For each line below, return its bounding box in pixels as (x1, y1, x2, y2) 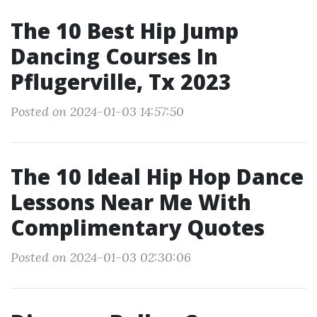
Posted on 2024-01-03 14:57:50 (11, 103, 184, 120)
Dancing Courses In (11, 42, 218, 71)
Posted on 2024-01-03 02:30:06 (11, 249, 191, 265)
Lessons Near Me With (11, 188, 251, 217)
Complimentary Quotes (11, 213, 265, 242)
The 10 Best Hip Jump (11, 16, 238, 45)
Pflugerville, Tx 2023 (11, 67, 231, 96)
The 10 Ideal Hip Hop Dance (11, 162, 304, 191)
